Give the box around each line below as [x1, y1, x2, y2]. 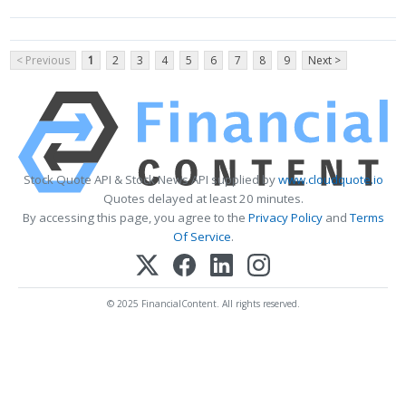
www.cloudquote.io [277, 170, 383, 188]
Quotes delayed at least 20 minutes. [102, 189, 304, 207]
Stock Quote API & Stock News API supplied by [23, 170, 278, 188]
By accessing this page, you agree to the [22, 208, 248, 226]
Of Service [172, 227, 231, 245]
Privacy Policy [247, 208, 323, 226]
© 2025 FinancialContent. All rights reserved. [106, 296, 300, 310]
